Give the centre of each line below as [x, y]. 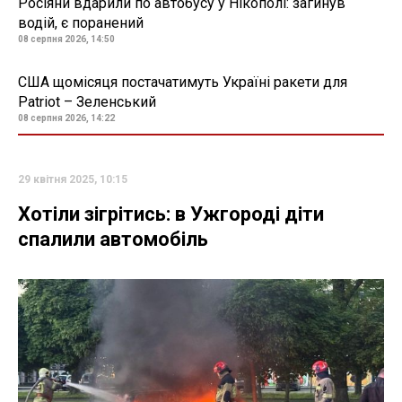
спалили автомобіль [113, 240]
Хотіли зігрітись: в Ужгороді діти [171, 214]
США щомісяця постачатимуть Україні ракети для [183, 83]
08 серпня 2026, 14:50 [66, 39]
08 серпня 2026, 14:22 [66, 118]
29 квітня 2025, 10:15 [73, 180]
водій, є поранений [81, 23]
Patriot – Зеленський [87, 102]
